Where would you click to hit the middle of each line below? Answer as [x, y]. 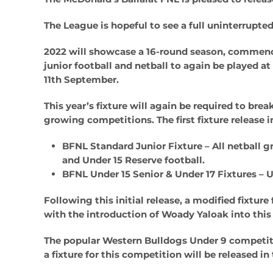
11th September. [81, 80]
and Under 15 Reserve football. [133, 160]
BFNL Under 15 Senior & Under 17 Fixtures [159, 174]
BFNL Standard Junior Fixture [132, 146]
